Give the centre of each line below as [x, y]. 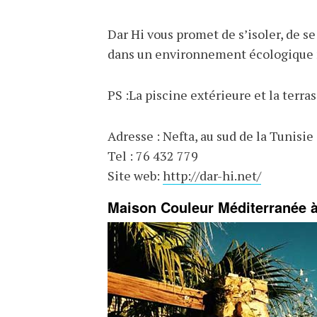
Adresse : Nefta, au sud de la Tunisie [211, 136]
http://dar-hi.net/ [212, 175]
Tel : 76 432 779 [153, 155]
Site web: [135, 175]
